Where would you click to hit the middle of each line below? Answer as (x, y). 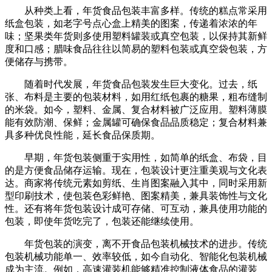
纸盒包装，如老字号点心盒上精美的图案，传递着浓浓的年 (131, 24)
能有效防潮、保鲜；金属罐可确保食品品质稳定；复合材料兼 (136, 123)
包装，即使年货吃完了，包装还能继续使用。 (102, 222)
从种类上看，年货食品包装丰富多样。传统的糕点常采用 (136, 11)
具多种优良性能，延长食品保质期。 (83, 135)
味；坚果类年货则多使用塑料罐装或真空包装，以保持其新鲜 (136, 36)
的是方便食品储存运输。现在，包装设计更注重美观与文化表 (136, 171)
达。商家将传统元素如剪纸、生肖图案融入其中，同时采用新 (136, 183)
